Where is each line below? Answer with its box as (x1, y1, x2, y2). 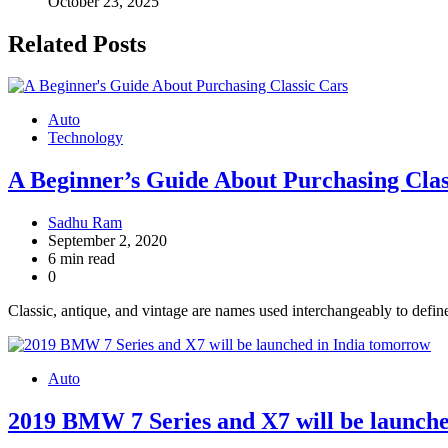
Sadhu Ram (48, 214, 122, 232)
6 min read (48, 250, 115, 268)
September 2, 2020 (48, 232, 167, 250)
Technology (48, 129, 123, 147)
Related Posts (8, 30, 146, 57)
